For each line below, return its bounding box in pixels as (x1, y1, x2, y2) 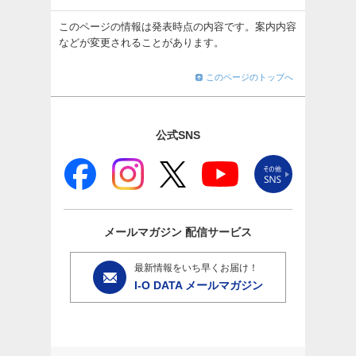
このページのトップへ (206, 72, 293, 83)
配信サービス (182, 226, 252, 239)
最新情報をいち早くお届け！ (133, 262, 258, 274)
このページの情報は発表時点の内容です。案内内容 (59, 21, 296, 33)
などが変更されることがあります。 (59, 37, 224, 49)
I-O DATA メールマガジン (133, 279, 263, 292)
